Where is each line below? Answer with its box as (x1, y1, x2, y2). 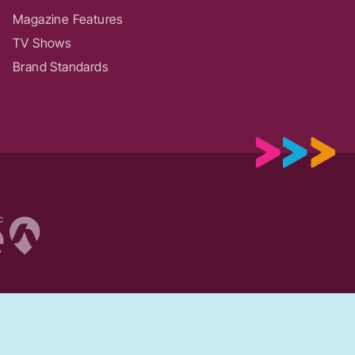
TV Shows (12, 34, 72, 51)
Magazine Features (12, 10, 124, 27)
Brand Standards (12, 58, 109, 74)
